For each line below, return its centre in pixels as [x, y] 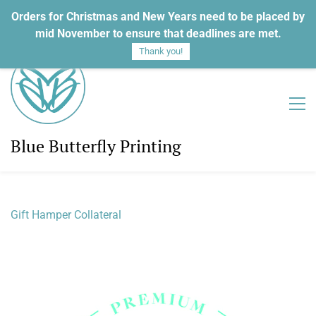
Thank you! [161, 51]
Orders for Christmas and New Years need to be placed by [158, 17]
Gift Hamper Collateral [66, 215]
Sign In [247, 18]
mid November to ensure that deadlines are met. [158, 34]
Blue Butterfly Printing [96, 146]
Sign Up [290, 18]
